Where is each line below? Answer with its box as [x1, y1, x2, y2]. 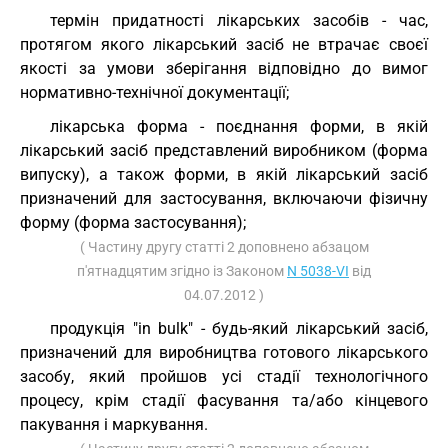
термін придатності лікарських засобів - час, [50, 11, 428, 30]
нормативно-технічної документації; [20, 83, 289, 102]
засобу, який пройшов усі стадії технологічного [20, 367, 428, 386]
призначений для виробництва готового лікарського [20, 343, 428, 362]
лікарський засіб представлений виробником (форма [20, 141, 428, 160]
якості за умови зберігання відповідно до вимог [20, 59, 428, 78]
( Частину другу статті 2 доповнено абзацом [79, 239, 369, 255]
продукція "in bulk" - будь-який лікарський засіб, [50, 319, 428, 338]
